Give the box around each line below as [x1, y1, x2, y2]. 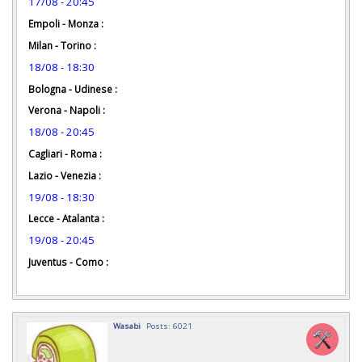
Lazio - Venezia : [28, 168, 103, 182]
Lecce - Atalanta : [28, 212, 104, 225]
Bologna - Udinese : [28, 82, 120, 95]
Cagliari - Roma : [28, 147, 104, 160]
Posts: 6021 [146, 319, 192, 331]
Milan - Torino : [28, 38, 99, 52]
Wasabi [113, 319, 141, 331]
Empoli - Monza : [28, 17, 106, 31]
